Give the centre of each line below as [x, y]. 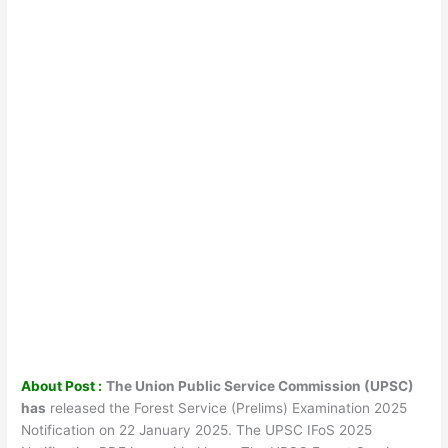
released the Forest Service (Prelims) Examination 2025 [227, 407]
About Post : [62, 385]
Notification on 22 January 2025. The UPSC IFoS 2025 [197, 429]
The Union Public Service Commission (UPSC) [260, 385]
